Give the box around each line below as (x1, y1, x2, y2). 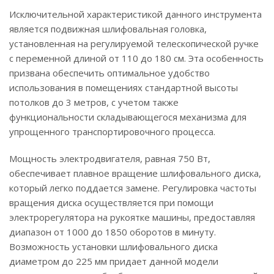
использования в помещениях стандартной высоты (9, 81, 238, 94)
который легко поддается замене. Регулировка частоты (9, 182, 256, 194)
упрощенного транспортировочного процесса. (9, 125, 215, 138)
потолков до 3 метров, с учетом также (9, 96, 179, 108)
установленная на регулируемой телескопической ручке (9, 37, 259, 50)
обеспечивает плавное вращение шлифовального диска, (9, 167, 261, 179)
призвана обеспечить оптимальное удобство (9, 67, 210, 79)
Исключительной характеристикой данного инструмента (9, 8, 262, 20)
